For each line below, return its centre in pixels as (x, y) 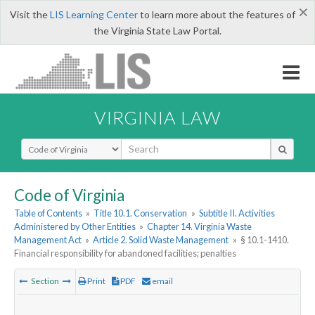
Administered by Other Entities (75, 227)
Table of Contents (48, 213)
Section (45, 281)
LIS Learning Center (94, 14)
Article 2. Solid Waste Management (161, 240)
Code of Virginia (69, 195)
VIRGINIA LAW (157, 117)
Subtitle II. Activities (237, 213)
